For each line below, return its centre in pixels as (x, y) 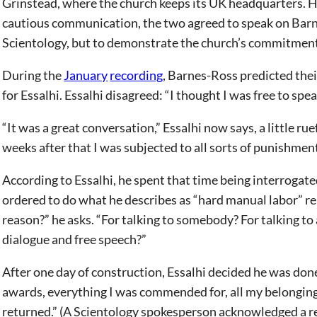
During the (33, 75)
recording (137, 75)
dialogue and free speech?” (75, 239)
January (86, 75)
